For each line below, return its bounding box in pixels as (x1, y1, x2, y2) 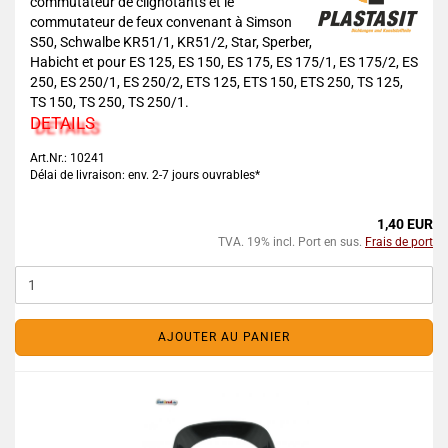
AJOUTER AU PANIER (158, 330, 290, 344)
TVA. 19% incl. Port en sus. (218, 235, 365, 249)
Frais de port (365, 235, 433, 249)
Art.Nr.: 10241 (30, 151, 105, 165)
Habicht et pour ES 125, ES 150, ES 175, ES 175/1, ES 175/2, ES (30, 54, 418, 70)
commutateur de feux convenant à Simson (30, 14, 292, 30)
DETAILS (30, 113, 95, 133)
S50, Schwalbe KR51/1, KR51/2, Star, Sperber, (30, 34, 312, 50)
